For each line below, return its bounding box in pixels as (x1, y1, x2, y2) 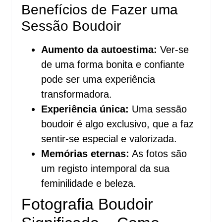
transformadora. (41, 88, 112, 100)
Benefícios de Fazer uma (21, 1, 178, 17)
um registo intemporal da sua (41, 163, 170, 174)
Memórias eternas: (41, 148, 130, 159)
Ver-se (157, 44, 189, 55)
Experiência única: (41, 103, 129, 114)
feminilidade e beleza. (41, 177, 137, 189)
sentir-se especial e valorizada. (41, 133, 177, 144)
